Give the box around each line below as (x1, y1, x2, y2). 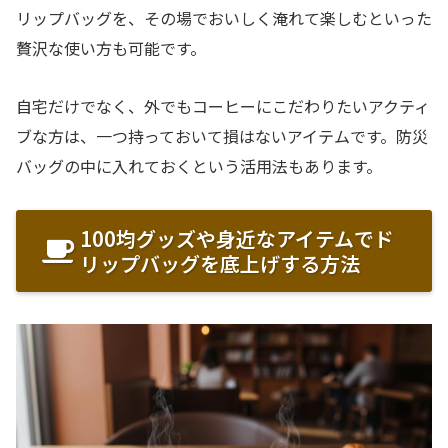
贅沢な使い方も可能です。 (16, 35, 206, 60)
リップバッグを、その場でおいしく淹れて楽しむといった (16, 5, 432, 30)
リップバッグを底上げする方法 (80, 249, 360, 279)
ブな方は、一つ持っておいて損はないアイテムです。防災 (16, 124, 428, 149)
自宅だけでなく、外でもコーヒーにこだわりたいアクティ (16, 94, 430, 119)
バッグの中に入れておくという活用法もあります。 (16, 154, 382, 179)
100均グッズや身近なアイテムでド (80, 224, 394, 254)
